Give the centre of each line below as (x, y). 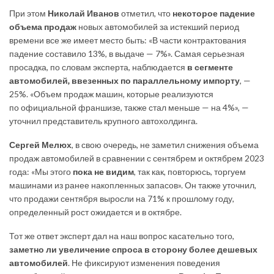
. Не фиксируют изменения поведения (144, 262)
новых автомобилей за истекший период (158, 26)
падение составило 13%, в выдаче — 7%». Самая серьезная (127, 53)
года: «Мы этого (41, 171)
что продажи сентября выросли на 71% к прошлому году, (122, 198)
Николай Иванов (83, 13)
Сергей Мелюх (40, 144)
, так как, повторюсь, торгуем (190, 171)
